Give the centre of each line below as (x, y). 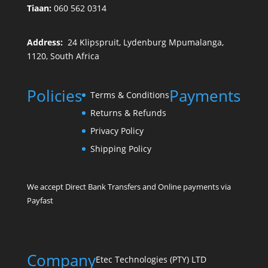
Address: (45, 42)
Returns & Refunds (128, 112)
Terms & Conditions (130, 95)
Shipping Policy (121, 148)
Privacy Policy (117, 130)
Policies (54, 95)
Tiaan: (40, 8)
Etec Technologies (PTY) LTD (151, 259)
